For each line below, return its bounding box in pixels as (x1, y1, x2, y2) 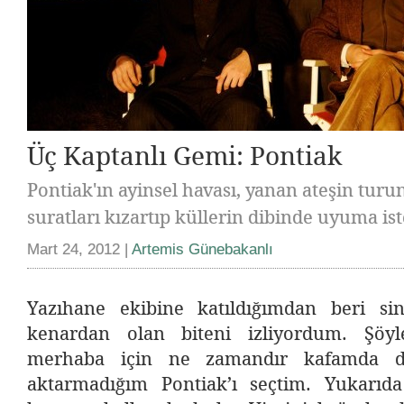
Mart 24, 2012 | (27, 240, 132, 258)
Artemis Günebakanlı (132, 240, 273, 258)
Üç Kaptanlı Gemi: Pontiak (27, 140, 342, 172)
